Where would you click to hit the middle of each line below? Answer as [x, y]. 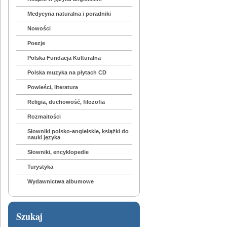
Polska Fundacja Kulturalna [64, 58]
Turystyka [41, 167]
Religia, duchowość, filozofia [66, 102]
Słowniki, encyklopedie [58, 152]
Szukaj [29, 217]
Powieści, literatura [53, 87]
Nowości [39, 29]
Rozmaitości [44, 117]
